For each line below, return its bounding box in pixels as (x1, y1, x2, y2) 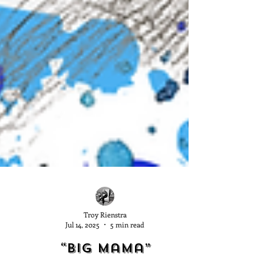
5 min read (110, 241, 145, 250)
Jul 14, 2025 (65, 241, 100, 250)
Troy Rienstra (83, 230, 127, 240)
